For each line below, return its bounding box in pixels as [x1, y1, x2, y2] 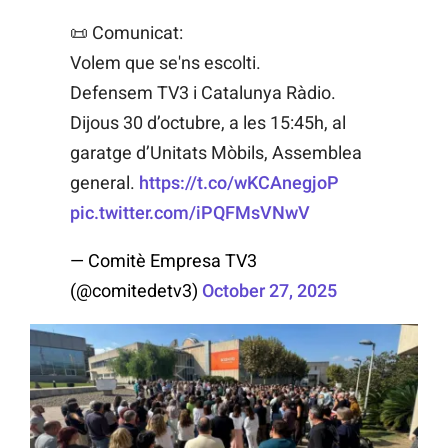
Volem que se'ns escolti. [70, 52, 261, 74]
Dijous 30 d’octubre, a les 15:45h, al [70, 112, 346, 134]
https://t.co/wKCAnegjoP [139, 172, 339, 194]
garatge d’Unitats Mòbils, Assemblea [70, 142, 362, 164]
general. [70, 172, 139, 194]
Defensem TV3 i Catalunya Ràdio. [70, 82, 336, 104]
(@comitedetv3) [70, 280, 202, 302]
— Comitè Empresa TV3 [70, 250, 257, 272]
